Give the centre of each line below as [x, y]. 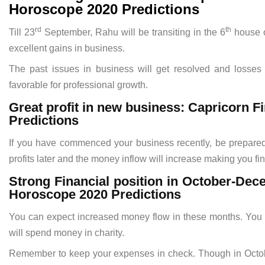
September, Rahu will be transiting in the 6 [133, 33]
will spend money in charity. [67, 233]
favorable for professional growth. [78, 85]
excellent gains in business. [67, 49]
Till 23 [22, 33]
